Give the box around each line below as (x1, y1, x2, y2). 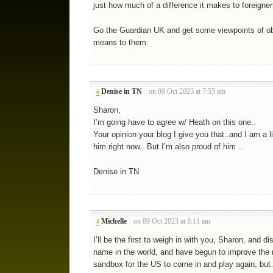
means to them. (93, 37, 149, 47)
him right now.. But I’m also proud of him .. (93, 142, 243, 152)
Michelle (101, 217, 127, 225)
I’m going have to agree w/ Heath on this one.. (93, 118, 256, 127)
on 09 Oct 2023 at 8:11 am (133, 217, 211, 225)
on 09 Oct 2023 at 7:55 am (149, 88, 226, 96)
